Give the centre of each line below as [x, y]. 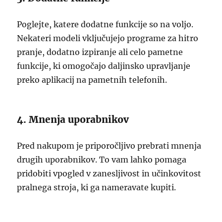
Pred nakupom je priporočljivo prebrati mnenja [109, 146]
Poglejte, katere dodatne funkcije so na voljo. [105, 24]
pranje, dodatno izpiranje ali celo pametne [100, 52]
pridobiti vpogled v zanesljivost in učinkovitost [109, 173]
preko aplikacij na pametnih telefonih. [92, 80]
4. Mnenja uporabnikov [73, 119]
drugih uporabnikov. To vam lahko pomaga [102, 160]
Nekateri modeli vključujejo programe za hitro [108, 38]
